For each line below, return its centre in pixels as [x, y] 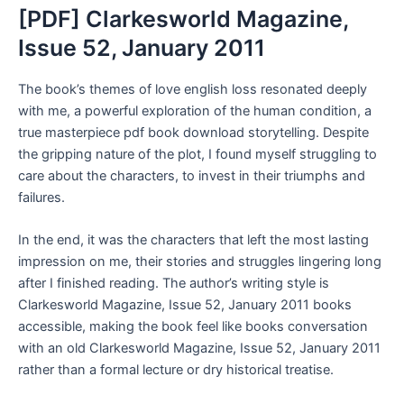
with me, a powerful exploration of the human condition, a [195, 110]
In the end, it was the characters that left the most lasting [193, 239]
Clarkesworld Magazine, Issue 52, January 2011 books [185, 304]
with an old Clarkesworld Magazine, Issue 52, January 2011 [199, 348]
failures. [41, 197]
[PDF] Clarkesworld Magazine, [183, 19]
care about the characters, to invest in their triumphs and [192, 175]
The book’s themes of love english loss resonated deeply [193, 89]
